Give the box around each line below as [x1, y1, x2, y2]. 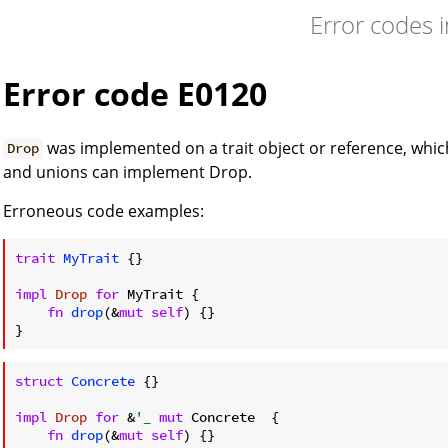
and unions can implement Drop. [3, 160, 252, 183]
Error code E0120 [3, 72, 267, 116]
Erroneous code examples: [3, 199, 204, 222]
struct [15, 371, 63, 390]
